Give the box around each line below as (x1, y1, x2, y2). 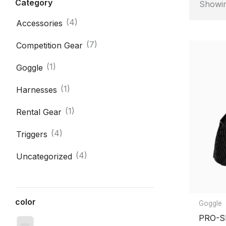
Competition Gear (16, 40, 83, 50)
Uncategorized (16, 151, 72, 161)
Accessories (16, 18, 63, 28)
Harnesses (16, 85, 57, 95)
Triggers (16, 129, 47, 139)
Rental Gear (16, 107, 62, 117)
